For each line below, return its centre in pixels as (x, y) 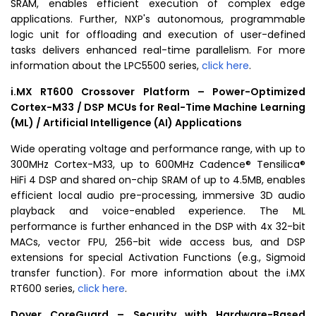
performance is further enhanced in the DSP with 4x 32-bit (158, 226)
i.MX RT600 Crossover (77, 92)
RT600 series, (44, 288)
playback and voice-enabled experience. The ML (158, 211)
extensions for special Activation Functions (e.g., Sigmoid (158, 257)
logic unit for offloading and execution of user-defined (158, 35)
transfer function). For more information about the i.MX (158, 273)
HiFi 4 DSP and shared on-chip (86, 180)
